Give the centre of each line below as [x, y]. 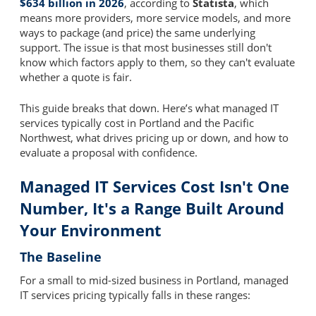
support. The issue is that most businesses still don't [146, 48]
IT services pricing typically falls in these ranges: [135, 295]
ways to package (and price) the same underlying [138, 33]
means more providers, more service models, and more [155, 18]
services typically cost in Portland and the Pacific [137, 122]
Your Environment [91, 230]
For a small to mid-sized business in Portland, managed [154, 280]
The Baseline [61, 257]
